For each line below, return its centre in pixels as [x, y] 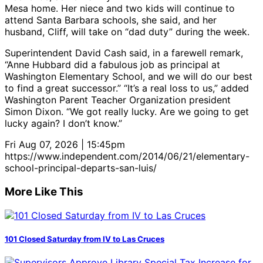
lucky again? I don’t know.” [63, 124]
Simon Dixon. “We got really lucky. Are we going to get [127, 112]
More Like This [44, 191]
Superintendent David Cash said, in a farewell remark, [124, 53]
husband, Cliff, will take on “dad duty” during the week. [127, 32]
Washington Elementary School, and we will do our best [129, 77]
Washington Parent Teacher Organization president [118, 100]
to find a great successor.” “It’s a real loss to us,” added [127, 88]
